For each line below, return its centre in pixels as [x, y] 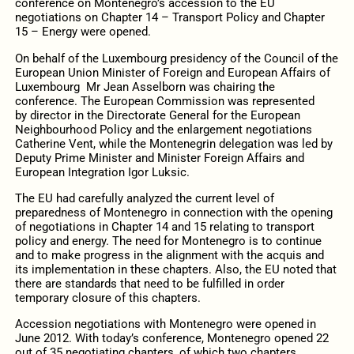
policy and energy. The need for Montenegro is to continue [168, 241]
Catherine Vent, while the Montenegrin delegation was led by [173, 143]
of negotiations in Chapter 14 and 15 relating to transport [164, 226]
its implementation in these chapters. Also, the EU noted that [175, 269]
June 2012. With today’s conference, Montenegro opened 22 [171, 338]
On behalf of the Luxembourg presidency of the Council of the [176, 58]
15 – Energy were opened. [83, 32]
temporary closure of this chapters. [107, 298]
